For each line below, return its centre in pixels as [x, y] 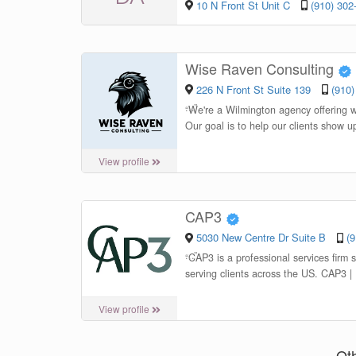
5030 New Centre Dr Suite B [261, 237]
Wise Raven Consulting [261, 69]
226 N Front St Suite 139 [253, 89]
